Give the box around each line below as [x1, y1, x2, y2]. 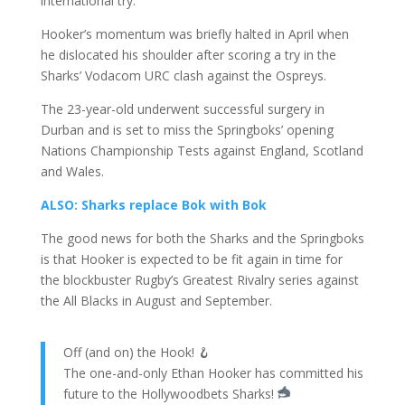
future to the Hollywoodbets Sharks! [62, 385, 278, 403]
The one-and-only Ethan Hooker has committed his [62, 364, 363, 382]
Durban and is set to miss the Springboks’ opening [40, 121, 334, 139]
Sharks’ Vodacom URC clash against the [40, 67, 276, 85]
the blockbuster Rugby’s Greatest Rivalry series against [40, 271, 359, 289]
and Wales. [40, 163, 104, 181]
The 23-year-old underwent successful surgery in [40, 100, 325, 118]
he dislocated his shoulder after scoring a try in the [40, 46, 336, 64]
